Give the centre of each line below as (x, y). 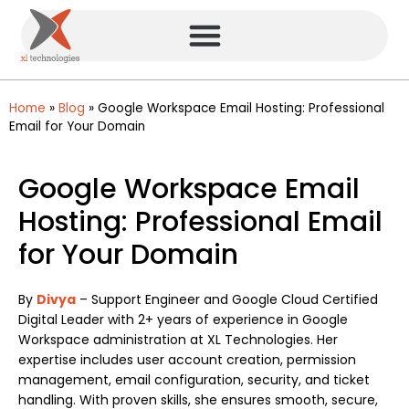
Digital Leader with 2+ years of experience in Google (183, 319)
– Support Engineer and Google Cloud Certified (229, 299)
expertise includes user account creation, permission (187, 359)
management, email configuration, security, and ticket (194, 379)
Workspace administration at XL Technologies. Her (178, 339)
